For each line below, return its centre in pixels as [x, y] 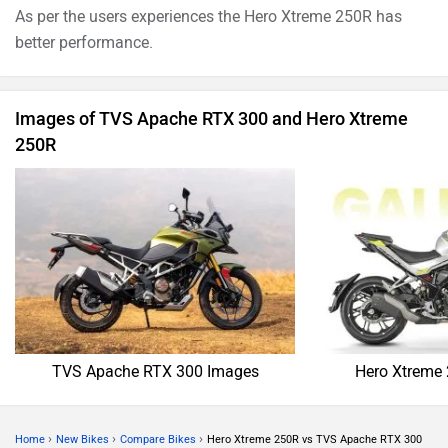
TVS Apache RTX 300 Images [155, 372]
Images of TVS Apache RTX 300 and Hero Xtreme [211, 118]
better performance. [84, 42]
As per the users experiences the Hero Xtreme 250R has [208, 16]
